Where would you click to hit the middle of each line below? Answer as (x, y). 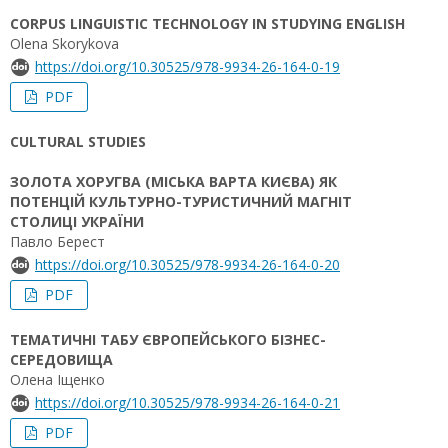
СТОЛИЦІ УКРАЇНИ (77, 221)
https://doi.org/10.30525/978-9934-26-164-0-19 (187, 66)
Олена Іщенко (57, 379)
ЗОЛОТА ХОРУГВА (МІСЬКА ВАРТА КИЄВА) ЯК (173, 181)
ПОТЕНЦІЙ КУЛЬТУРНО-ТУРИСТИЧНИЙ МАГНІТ (181, 201)
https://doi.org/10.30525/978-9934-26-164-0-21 (187, 402)
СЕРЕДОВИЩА (61, 359)
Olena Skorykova (64, 43)
